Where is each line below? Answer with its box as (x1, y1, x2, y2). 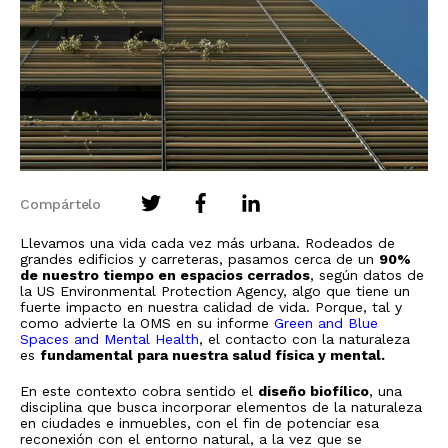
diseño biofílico (258, 382, 369, 399)
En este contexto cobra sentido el (20, 382, 258, 399)
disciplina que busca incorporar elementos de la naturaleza (20, 398, 422, 415)
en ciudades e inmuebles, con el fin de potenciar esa (20, 414, 379, 431)
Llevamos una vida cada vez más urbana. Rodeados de (20, 234, 395, 251)
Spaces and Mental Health (20, 330, 199, 347)
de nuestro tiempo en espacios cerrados (20, 266, 310, 283)
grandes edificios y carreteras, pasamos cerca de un (20, 250, 379, 267)
